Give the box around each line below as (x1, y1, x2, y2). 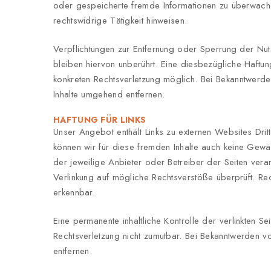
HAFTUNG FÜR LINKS (53, 113, 146, 126)
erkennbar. (53, 185, 95, 199)
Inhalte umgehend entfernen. (53, 87, 165, 101)
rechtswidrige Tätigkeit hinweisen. (53, 13, 188, 27)
